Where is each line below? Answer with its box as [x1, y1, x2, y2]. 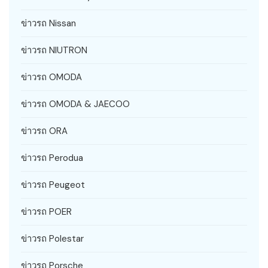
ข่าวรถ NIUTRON [21, 44, 87, 56]
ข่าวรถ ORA [21, 124, 68, 137]
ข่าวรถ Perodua [21, 151, 83, 164]
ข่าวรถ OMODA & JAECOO [21, 98, 130, 110]
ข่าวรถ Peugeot [21, 178, 85, 191]
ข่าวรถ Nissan [21, 17, 76, 29]
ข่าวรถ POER [21, 205, 72, 218]
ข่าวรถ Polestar [21, 232, 84, 245]
